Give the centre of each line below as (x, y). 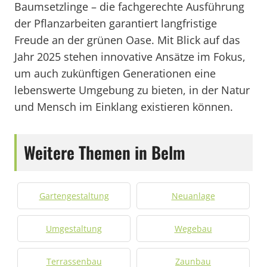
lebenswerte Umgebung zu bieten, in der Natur (132, 90)
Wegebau (193, 229)
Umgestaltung (74, 229)
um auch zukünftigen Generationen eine (115, 73)
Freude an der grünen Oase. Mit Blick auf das (127, 40)
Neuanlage (193, 196)
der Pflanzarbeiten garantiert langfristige (116, 23)
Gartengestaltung (74, 196)
